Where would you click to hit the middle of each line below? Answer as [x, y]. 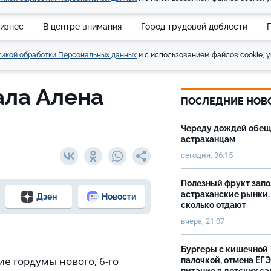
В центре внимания [82, 26]
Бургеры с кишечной [224, 249]
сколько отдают [214, 205]
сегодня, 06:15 [207, 155]
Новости [119, 196]
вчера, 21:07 [203, 221]
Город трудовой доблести [194, 26]
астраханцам [208, 139]
